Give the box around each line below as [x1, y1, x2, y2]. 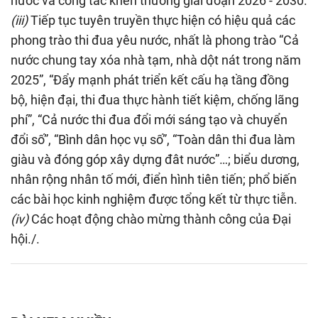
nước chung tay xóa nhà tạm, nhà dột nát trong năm [11, 53, 301, 68]
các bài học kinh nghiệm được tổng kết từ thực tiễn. [11, 192, 297, 207]
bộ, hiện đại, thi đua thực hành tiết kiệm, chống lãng [11, 92, 299, 108]
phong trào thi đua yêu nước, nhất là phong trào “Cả [11, 33, 299, 48]
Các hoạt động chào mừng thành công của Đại [28, 212, 291, 227]
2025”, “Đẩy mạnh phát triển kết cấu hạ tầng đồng [11, 72, 289, 88]
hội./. [11, 231, 40, 247]
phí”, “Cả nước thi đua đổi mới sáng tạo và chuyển [11, 112, 287, 128]
